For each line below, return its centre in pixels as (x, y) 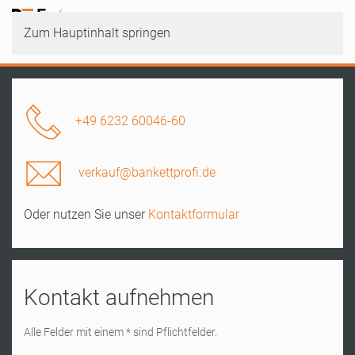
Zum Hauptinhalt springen (97, 33)
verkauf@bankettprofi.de (147, 173)
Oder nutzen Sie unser (86, 214)
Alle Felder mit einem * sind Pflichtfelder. (120, 332)
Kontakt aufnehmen (119, 298)
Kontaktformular (194, 214)
